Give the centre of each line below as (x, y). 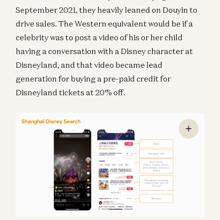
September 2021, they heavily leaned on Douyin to (107, 10)
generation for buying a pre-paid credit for (93, 79)
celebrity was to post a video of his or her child (99, 38)
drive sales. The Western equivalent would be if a (104, 24)
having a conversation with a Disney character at (104, 51)
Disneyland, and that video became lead (89, 65)
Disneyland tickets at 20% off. (70, 93)
